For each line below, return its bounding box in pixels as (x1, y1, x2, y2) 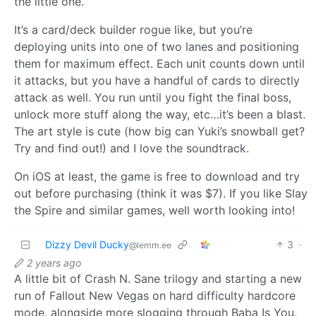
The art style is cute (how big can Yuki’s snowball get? (14, 123, 305, 138)
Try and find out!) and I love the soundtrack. (14, 140, 249, 155)
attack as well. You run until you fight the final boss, (14, 90, 291, 104)
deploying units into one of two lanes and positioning (14, 39, 299, 54)
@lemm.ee (129, 239, 171, 250)
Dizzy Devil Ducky (45, 238, 129, 250)
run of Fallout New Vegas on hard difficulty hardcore (14, 288, 296, 303)
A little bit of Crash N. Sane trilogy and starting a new (14, 271, 302, 286)
